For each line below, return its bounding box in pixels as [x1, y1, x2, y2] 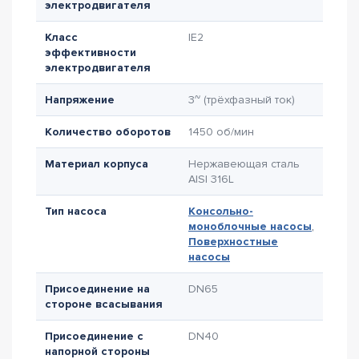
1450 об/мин [188, 125, 254, 139]
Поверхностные [188, 235, 278, 248]
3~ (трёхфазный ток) [188, 93, 295, 107]
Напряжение [45, 93, 115, 107]
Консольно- [188, 204, 253, 218]
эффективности [45, 46, 136, 59]
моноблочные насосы [188, 220, 312, 233]
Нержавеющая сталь [188, 157, 300, 171]
